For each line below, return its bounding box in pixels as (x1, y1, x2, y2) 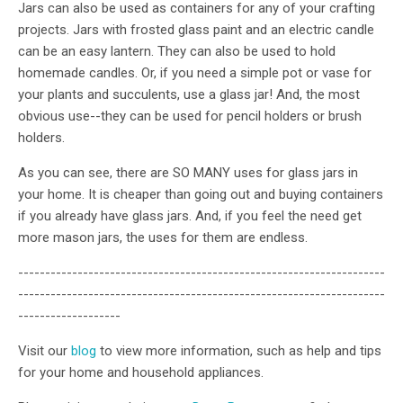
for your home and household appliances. (18, 364, 264, 381)
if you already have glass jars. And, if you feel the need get (18, 208, 362, 225)
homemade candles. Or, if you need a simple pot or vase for (18, 65, 372, 82)
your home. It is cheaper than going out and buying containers (18, 186, 383, 203)
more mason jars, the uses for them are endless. (18, 229, 311, 246)
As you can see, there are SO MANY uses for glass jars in (18, 165, 358, 182)
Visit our (18, 343, 71, 360)
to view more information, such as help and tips (96, 343, 381, 360)
